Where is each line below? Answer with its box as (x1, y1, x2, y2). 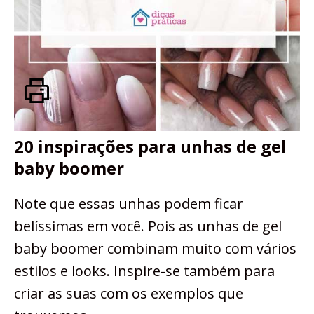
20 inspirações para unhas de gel (14, 134, 287, 158)
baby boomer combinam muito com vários (14, 238, 296, 258)
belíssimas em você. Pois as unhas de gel (14, 216, 282, 235)
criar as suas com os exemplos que (14, 283, 243, 303)
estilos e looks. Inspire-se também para (14, 261, 275, 280)
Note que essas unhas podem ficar (14, 193, 243, 213)
